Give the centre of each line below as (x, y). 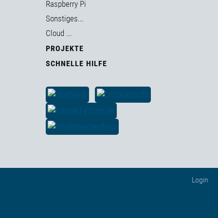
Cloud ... (59, 33)
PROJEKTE (65, 49)
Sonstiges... (65, 19)
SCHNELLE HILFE (76, 64)
